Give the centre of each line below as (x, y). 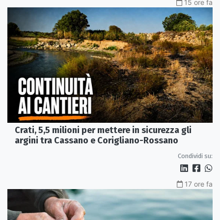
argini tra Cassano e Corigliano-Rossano (96, 140)
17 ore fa (199, 184)
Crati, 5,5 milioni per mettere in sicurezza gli (103, 130)
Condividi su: (195, 156)
